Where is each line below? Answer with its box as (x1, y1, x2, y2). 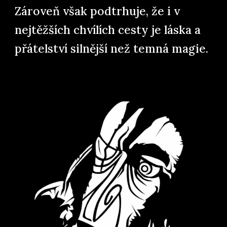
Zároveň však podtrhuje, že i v (15, 4, 180, 18)
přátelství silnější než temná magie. (15, 41, 209, 56)
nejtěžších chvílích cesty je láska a (15, 22, 201, 37)
